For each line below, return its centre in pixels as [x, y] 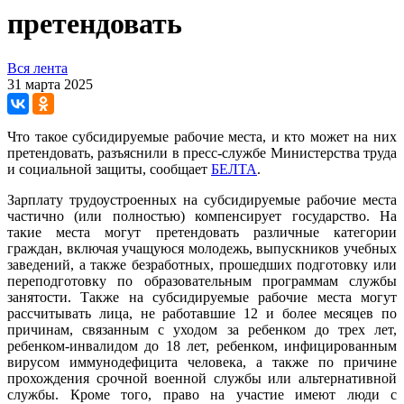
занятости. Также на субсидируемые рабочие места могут [202, 297]
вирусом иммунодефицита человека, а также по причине [202, 362]
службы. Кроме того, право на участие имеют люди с [202, 394]
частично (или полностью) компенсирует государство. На [202, 216]
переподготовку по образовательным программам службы [202, 280]
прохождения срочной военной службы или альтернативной [202, 378]
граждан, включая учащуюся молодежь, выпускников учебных [202, 248]
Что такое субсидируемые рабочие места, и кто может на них [202, 136]
